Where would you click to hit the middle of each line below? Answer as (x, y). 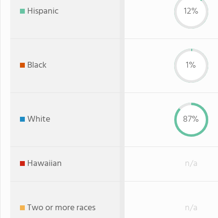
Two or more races (61, 208)
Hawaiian (45, 164)
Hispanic (43, 11)
